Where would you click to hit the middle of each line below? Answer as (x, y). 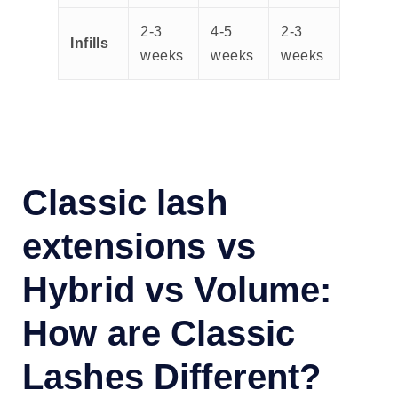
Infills (90, 43)
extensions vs (139, 246)
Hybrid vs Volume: (177, 289)
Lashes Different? (172, 376)
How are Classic (159, 333)
